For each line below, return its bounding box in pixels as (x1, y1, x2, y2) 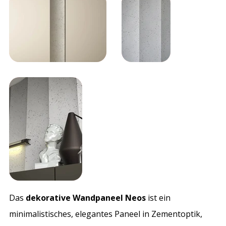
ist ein (146, 192, 171, 203)
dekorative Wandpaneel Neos (26, 192, 146, 203)
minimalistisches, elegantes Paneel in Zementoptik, (9, 208, 203, 219)
